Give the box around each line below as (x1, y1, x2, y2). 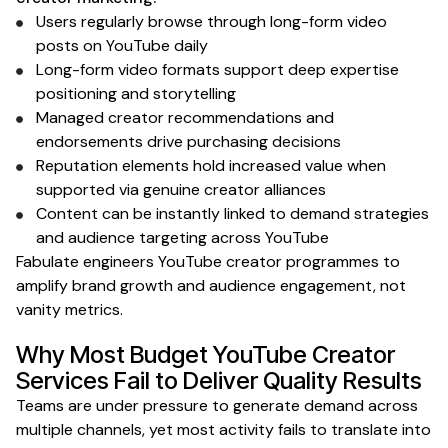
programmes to (282, 251, 400, 273)
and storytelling (121, 83, 236, 105)
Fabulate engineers (16, 251, 158, 273)
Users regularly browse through (36, 11, 270, 33)
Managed (36, 107, 108, 129)
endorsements (36, 131, 143, 153)
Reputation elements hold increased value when (36, 155, 386, 177)
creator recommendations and (108, 107, 334, 129)
